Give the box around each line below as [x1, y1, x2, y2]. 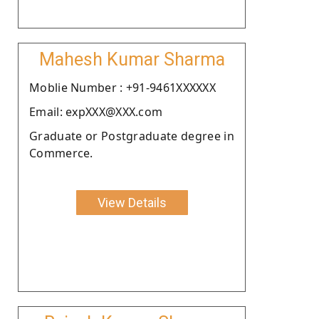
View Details [97, 194, 167, 210]
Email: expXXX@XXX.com [29, 103, 163, 120]
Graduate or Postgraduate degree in [29, 127, 234, 144]
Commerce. [29, 145, 93, 161]
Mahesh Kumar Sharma [38, 48, 225, 70]
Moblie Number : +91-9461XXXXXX [29, 79, 216, 95]
